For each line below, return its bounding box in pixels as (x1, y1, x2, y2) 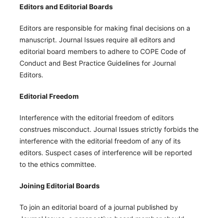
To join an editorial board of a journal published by (19, 202, 178, 211)
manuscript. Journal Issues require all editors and (19, 35, 175, 44)
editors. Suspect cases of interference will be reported (19, 148, 192, 157)
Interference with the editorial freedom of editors (19, 113, 174, 122)
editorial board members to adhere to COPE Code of (19, 47, 186, 55)
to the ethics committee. (19, 160, 96, 168)
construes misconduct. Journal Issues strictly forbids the (19, 125, 199, 133)
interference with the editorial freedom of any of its (19, 136, 181, 145)
